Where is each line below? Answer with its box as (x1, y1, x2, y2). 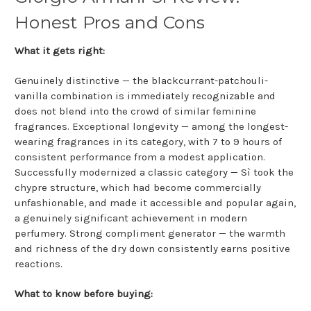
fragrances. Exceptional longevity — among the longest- (15, 120, 288, 133)
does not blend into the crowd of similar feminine (15, 105, 256, 118)
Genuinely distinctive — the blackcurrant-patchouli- (15, 74, 268, 87)
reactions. (15, 258, 62, 271)
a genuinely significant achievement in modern (15, 212, 247, 225)
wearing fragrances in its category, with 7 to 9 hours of (15, 135, 282, 149)
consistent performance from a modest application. (15, 151, 265, 164)
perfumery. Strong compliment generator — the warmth (15, 227, 285, 240)
